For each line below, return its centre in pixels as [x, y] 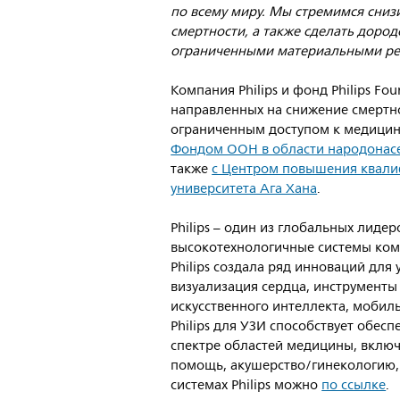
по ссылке [354, 385]
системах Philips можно [246, 385]
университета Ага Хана [244, 189]
